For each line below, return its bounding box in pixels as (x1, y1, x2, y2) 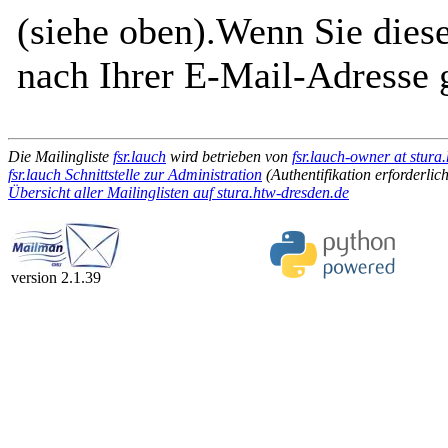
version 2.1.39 (11, 269, 101, 286)
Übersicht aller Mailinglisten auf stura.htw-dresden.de (8, 184, 349, 201)
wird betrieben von (166, 148, 292, 165)
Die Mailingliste (8, 148, 113, 165)
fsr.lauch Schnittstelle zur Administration (8, 166, 262, 183)
